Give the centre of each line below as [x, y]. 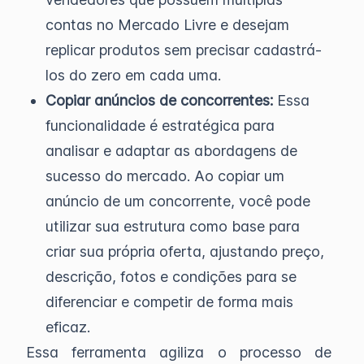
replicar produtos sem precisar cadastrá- [184, 50]
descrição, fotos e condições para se [171, 277]
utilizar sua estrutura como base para [173, 226]
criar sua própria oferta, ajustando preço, [185, 251]
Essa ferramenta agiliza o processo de [179, 352]
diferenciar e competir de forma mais [169, 302]
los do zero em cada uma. [133, 75]
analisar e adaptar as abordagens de [171, 151]
